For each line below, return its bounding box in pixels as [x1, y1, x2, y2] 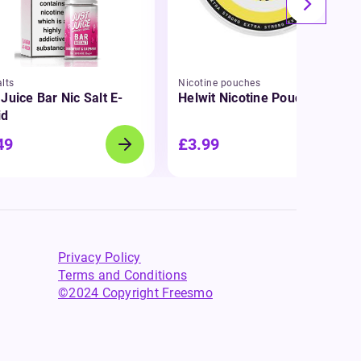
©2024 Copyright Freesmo [58, 285, 213, 301]
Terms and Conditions [58, 268, 187, 283]
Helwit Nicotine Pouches [178, 90, 323, 106]
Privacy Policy [58, 250, 141, 265]
